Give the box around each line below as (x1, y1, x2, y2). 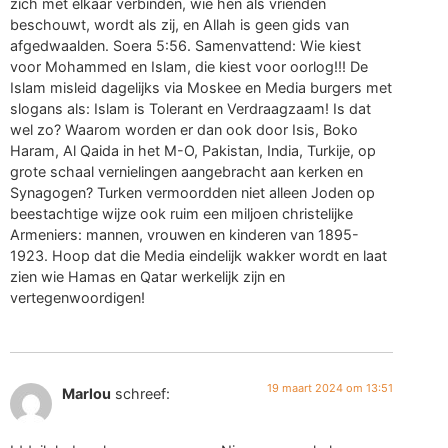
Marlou (62, 385, 111, 403)
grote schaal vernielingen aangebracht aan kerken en (10, 162, 363, 180)
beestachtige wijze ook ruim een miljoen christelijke (10, 204, 353, 222)
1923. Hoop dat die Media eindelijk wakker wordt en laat (10, 246, 387, 264)
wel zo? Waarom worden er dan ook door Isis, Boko (10, 120, 358, 138)
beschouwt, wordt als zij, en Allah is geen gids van (10, 15, 349, 33)
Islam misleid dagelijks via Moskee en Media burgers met (10, 78, 392, 96)
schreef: (115, 385, 170, 403)
